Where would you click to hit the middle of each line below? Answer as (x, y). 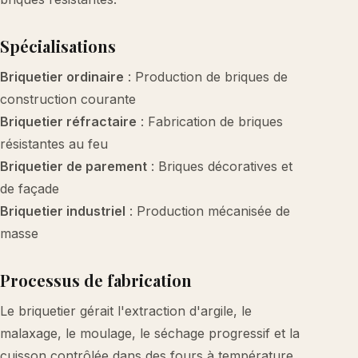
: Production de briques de (206, 77)
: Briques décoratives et (220, 166)
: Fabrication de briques (210, 121)
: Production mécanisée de (208, 211)
